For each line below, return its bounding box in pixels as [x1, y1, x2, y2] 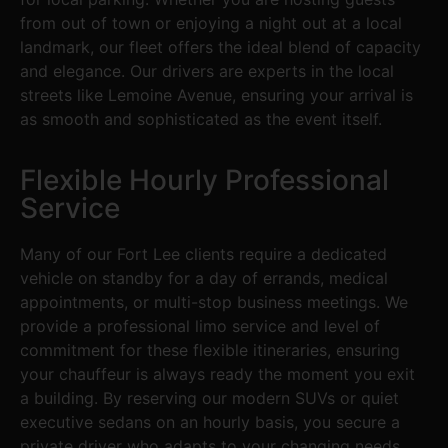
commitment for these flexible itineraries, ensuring [20, 339, 400, 360]
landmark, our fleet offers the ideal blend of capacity [20, 37, 421, 58]
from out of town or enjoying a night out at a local [20, 13, 402, 34]
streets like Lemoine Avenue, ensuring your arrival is [20, 85, 413, 106]
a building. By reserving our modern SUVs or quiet [20, 387, 399, 408]
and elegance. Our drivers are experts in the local [20, 61, 394, 82]
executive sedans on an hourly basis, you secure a [20, 411, 400, 432]
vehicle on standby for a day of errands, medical [20, 267, 388, 288]
